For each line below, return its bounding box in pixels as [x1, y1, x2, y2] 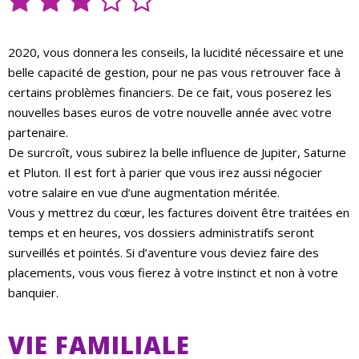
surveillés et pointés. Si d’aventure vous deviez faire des [8, 244, 319, 261]
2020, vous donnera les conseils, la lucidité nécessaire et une [8, 44, 344, 61]
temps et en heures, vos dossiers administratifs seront [8, 224, 314, 241]
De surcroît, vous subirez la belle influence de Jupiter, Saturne [8, 144, 346, 161]
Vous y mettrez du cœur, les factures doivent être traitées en [8, 204, 349, 221]
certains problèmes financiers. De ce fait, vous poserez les [8, 84, 332, 101]
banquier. [8, 284, 58, 301]
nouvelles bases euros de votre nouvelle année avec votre [8, 104, 332, 121]
